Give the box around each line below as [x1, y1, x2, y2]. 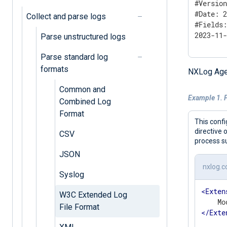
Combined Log [59, 96, 111, 106]
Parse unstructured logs [40, 31, 126, 42]
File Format [59, 202, 99, 212]
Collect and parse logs [26, 11, 106, 21]
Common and [59, 84, 105, 94]
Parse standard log [40, 52, 108, 62]
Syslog [59, 169, 84, 179]
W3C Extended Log [59, 190, 127, 200]
